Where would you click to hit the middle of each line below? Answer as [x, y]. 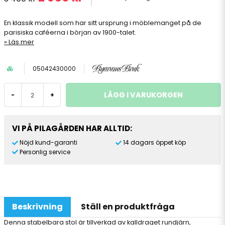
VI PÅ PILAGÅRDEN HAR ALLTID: [72, 128]
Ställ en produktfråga [128, 207]
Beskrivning [37, 207]
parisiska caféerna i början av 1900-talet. [70, 32]
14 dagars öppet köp [154, 142]
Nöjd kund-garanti [48, 142]
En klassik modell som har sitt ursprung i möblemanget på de [103, 23]
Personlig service [45, 152]
